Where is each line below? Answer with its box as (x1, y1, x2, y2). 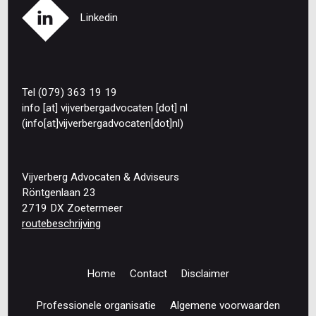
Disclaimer (180, 267, 229, 280)
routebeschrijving (21, 217, 101, 230)
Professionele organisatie (36, 298, 157, 312)
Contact (129, 267, 167, 280)
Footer (21, 269, 70, 288)
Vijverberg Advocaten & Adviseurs (21, 170, 179, 183)
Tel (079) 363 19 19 (21, 86, 117, 99)
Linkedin (80, 11, 119, 24)
